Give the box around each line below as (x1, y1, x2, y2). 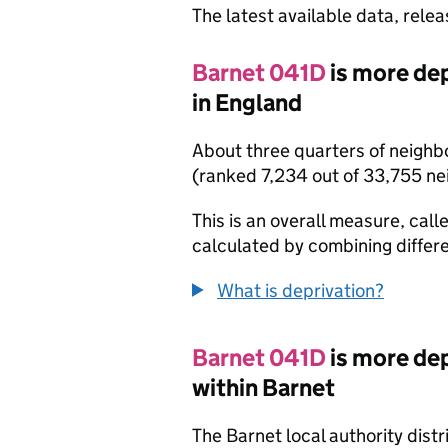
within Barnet (192, 373, 335, 402)
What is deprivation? (217, 279, 384, 302)
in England (192, 88, 302, 117)
